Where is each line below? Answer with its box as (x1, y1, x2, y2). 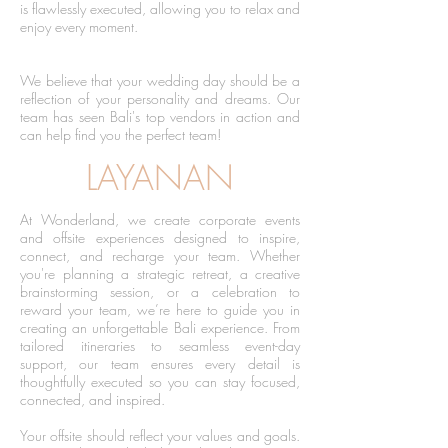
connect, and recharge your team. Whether (20, 246, 300, 265)
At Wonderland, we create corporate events (20, 210, 300, 229)
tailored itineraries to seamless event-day (20, 336, 300, 355)
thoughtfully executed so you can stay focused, (20, 372, 300, 391)
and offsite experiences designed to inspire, (20, 228, 300, 247)
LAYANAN (86, 154, 234, 200)
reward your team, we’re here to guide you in (20, 300, 300, 319)
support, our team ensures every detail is (20, 354, 300, 373)
